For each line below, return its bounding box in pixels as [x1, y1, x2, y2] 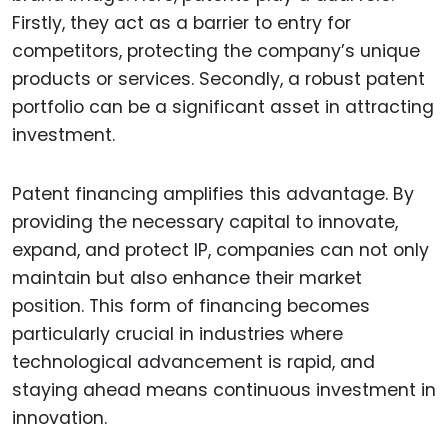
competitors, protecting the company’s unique [12, 39, 420, 64]
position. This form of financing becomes [12, 293, 370, 318]
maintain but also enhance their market [12, 265, 362, 290]
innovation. [12, 405, 107, 430]
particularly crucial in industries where [12, 321, 343, 346]
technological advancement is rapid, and [12, 349, 375, 374]
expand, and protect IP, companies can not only [12, 237, 429, 262]
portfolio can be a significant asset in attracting [12, 95, 434, 120]
